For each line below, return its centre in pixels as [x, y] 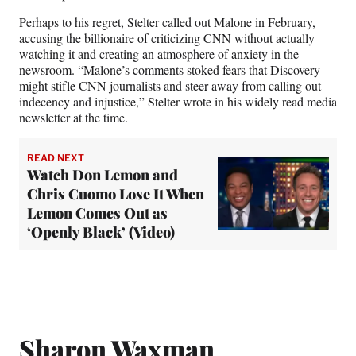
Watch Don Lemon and [103, 174]
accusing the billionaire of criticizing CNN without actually [167, 37]
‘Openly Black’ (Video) [101, 232]
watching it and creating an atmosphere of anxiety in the [159, 53]
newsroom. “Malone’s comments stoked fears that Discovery [170, 69]
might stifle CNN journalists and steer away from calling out [170, 85]
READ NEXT [56, 157]
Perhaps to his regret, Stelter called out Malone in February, [167, 21]
